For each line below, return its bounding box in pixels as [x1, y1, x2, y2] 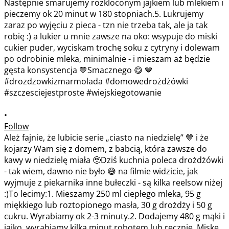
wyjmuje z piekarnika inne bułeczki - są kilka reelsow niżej [4, 176, 222, 188]
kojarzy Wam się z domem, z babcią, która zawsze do [4, 143, 207, 154]
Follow [4, 120, 29, 132]
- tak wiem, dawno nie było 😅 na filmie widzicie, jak [4, 165, 198, 177]
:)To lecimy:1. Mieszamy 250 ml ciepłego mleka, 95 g [4, 188, 201, 199]
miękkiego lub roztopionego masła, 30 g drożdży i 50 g [4, 199, 212, 211]
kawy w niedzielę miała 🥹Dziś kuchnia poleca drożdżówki [4, 154, 223, 166]
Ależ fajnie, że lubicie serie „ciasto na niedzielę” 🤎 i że [4, 131, 209, 143]
